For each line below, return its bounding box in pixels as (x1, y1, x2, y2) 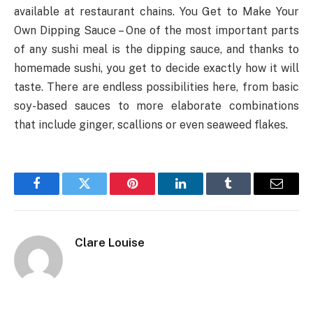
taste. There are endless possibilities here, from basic (14, 80, 299, 94)
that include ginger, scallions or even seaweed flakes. (14, 118, 288, 132)
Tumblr (227, 187, 265, 201)
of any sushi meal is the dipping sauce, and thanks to (14, 43, 299, 57)
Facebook (35, 187, 85, 201)
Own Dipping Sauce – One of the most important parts (14, 24, 299, 38)
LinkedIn (179, 187, 226, 201)
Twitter (83, 187, 120, 201)
